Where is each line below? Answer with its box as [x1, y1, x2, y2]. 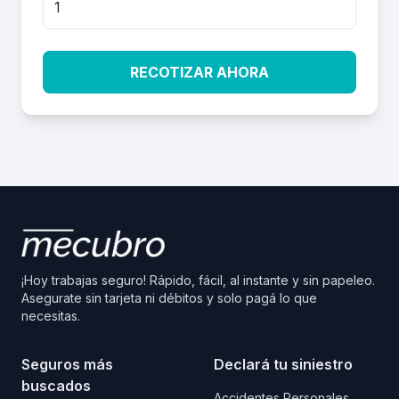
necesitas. [21, 308, 80, 323]
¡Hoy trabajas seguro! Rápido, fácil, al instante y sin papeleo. [21, 273, 375, 288]
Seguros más [21, 355, 113, 373]
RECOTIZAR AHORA [130, 63, 269, 81]
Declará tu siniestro [214, 355, 353, 373]
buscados [21, 377, 91, 395]
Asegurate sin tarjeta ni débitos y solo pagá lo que [21, 290, 317, 305]
